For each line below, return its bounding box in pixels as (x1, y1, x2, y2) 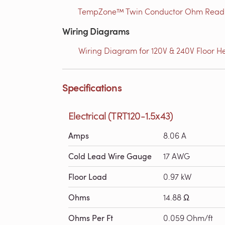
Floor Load (68, 171, 107, 182)
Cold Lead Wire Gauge (68, 151, 152, 162)
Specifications (62, 80, 122, 94)
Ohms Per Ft (68, 212, 113, 223)
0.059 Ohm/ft (163, 212, 213, 223)
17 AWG (163, 151, 190, 161)
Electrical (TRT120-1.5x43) (68, 108, 173, 123)
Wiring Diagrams (62, 25, 130, 37)
